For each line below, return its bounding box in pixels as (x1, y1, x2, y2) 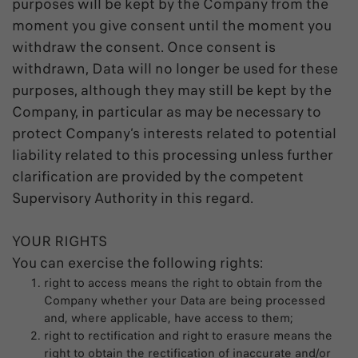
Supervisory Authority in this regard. (12, 188, 253, 209)
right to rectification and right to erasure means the (44, 327, 332, 344)
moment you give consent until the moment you (12, 15, 332, 36)
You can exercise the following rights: (12, 253, 263, 273)
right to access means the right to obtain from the (44, 274, 323, 292)
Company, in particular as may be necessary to (12, 101, 321, 122)
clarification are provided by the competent (12, 166, 304, 187)
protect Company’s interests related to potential (12, 123, 336, 144)
